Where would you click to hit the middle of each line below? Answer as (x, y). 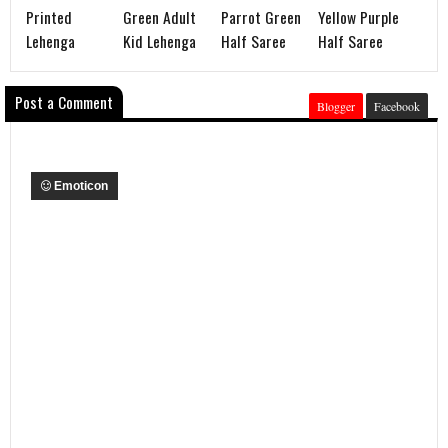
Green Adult (160, 17)
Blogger (336, 106)
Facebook (397, 106)
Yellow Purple (359, 17)
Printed (49, 17)
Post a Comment (64, 102)
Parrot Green (260, 17)
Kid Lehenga (160, 41)
